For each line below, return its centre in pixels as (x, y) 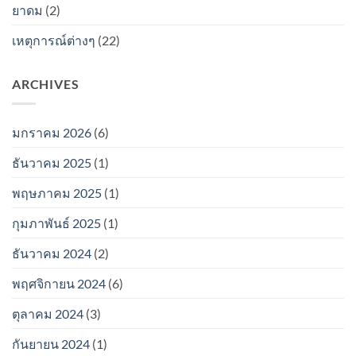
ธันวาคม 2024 (52, 253)
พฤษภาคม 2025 (57, 192)
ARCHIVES (46, 84)
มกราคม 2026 (52, 132)
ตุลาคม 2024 (48, 313)
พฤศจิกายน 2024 (59, 283)
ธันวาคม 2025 (52, 162)
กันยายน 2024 (51, 343)
